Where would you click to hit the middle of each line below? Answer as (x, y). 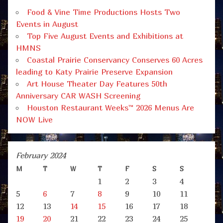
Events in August (47, 24)
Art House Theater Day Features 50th (97, 84)
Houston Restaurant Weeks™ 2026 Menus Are (111, 108)
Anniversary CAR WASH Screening (78, 96)
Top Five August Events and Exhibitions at (105, 36)
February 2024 (41, 156)
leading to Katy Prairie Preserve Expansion (94, 72)
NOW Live (34, 120)
